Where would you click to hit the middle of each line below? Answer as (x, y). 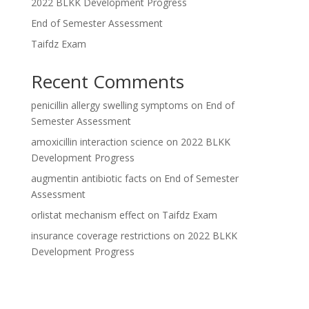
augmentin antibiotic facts (89, 179)
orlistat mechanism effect (88, 215)
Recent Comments (107, 82)
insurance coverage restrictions (100, 236)
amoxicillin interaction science (97, 142)
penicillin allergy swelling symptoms (109, 106)
